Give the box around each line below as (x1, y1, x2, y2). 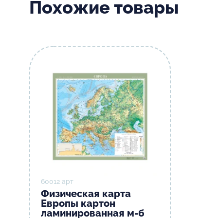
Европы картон (41, 198, 115, 209)
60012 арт (41, 178, 73, 185)
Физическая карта (41, 188, 131, 200)
